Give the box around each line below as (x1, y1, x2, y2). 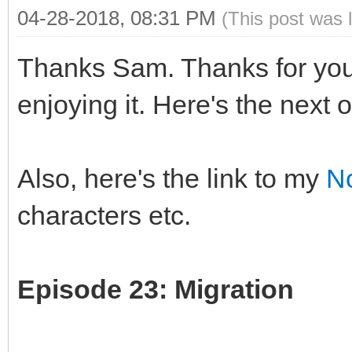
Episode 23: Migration (17, 273, 294, 304)
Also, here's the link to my (17, 163, 326, 193)
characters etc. (17, 200, 191, 230)
